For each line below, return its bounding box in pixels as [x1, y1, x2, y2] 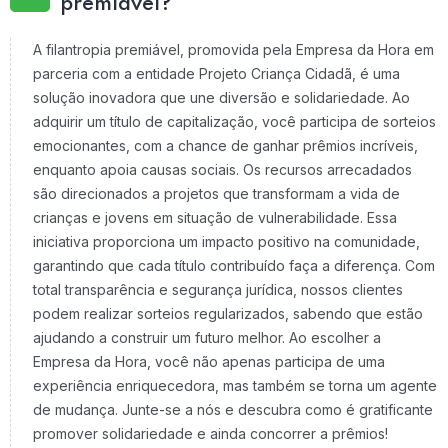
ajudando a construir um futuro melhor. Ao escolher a [33, 329, 381, 346]
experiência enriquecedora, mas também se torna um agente [33, 377, 437, 394]
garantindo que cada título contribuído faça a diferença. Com [33, 257, 435, 274]
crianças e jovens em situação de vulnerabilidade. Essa [33, 209, 397, 226]
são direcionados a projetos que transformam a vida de [33, 185, 400, 202]
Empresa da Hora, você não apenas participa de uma [33, 353, 385, 370]
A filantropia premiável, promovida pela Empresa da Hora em [33, 41, 434, 58]
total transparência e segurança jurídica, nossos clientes [33, 281, 403, 298]
